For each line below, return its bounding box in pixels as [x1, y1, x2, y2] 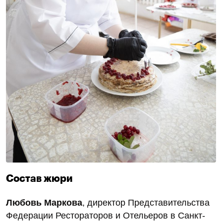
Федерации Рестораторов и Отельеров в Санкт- [6, 210, 205, 221]
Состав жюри [6, 173, 73, 184]
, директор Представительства [82, 197, 210, 208]
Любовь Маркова [6, 197, 82, 208]
